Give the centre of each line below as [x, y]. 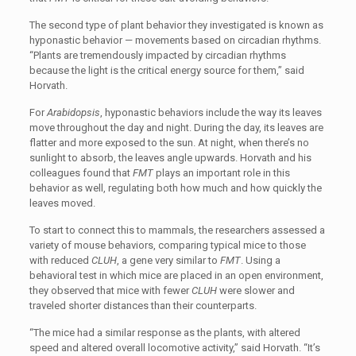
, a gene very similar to [168, 260]
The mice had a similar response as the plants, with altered [166, 333]
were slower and [255, 290]
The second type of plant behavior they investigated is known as [176, 25]
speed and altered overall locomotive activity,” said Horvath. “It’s [174, 348]
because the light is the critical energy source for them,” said [166, 70]
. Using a [260, 260]
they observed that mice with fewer [110, 290]
